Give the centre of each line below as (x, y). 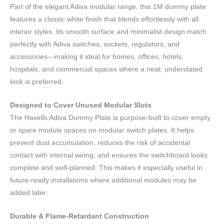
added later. (29, 192)
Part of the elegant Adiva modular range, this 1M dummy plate (108, 6)
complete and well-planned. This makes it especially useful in (106, 167)
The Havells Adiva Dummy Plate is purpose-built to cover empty (110, 117)
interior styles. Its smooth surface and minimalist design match (108, 31)
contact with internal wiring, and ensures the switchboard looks (109, 155)
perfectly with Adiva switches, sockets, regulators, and (95, 44)
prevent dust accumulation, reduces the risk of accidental (100, 142)
